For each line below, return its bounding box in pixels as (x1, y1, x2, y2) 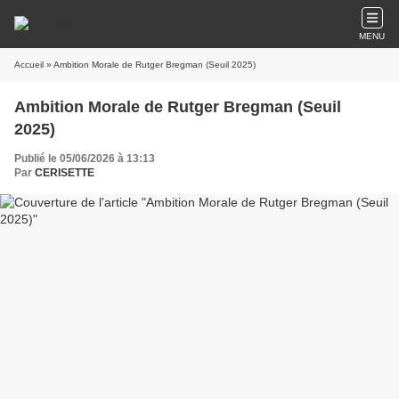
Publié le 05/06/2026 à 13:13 (14, 152, 155, 165)
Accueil (14, 60, 44, 69)
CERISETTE (35, 167, 94, 179)
